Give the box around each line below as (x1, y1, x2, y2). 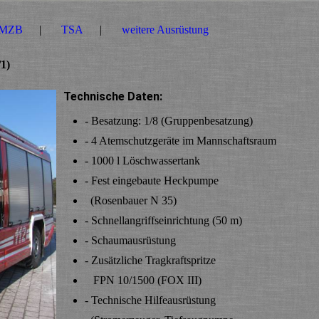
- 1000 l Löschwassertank (85, 155, 200, 167)
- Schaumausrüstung (85, 234, 176, 247)
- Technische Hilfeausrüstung (85, 294, 216, 307)
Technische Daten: (63, 90, 179, 104)
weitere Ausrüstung (122, 23, 209, 36)
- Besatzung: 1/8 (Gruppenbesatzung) (85, 115, 253, 127)
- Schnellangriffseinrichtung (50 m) (85, 214, 242, 227)
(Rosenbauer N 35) (85, 194, 177, 207)
